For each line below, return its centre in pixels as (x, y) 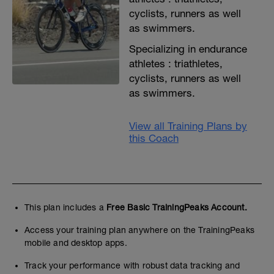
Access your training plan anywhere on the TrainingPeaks (140, 230)
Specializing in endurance (188, 49)
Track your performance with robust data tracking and (132, 265)
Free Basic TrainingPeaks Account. (177, 207)
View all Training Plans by (188, 126)
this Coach (154, 138)
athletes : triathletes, (176, 64)
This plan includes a (66, 207)
